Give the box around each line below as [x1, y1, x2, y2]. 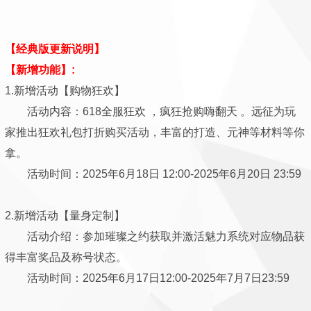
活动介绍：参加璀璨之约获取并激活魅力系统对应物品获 [5, 230, 305, 242]
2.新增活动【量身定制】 [5, 210, 125, 221]
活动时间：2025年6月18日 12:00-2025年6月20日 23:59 [5, 168, 301, 180]
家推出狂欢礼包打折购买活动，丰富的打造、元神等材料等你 [5, 126, 305, 138]
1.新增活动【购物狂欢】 [5, 85, 125, 96]
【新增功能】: [5, 64, 75, 76]
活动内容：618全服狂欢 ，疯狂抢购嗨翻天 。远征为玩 [5, 106, 296, 117]
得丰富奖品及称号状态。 [5, 251, 127, 263]
